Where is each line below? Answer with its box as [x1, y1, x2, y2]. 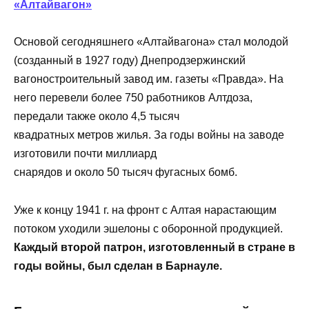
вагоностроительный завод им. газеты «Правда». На [14, 73, 283, 86]
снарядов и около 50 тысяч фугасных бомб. [14, 166, 237, 179]
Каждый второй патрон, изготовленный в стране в [14, 241, 295, 253]
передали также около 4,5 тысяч [14, 110, 179, 123]
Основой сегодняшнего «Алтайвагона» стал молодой [14, 36, 288, 48]
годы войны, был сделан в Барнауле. [14, 259, 222, 272]
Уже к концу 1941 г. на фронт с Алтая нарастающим [14, 203, 277, 216]
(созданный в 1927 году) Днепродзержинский [14, 54, 246, 67]
